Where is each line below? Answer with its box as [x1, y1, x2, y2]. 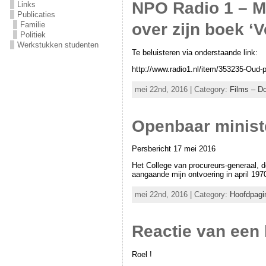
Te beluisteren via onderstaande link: [131, 47, 258, 57]
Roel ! [131, 249, 152, 259]
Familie [20, 20, 45, 29]
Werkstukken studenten [17, 40, 99, 49]
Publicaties [17, 10, 55, 19]
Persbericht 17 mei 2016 [131, 144, 216, 154]
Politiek [20, 30, 46, 39]
